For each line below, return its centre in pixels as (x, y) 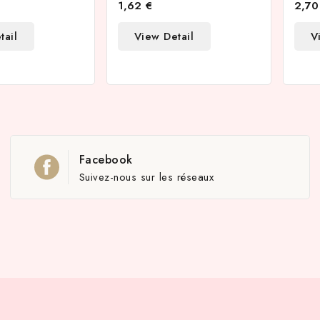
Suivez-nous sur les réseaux (146, 177)
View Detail (164, 36)
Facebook (106, 160)
